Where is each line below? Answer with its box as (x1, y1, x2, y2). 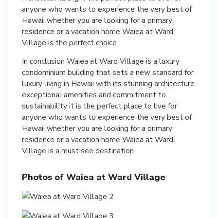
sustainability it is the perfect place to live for (22, 100, 177, 111)
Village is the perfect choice (22, 37, 117, 48)
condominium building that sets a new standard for (22, 67, 194, 77)
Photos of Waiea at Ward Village (22, 171, 165, 183)
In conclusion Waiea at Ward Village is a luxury (22, 55, 180, 66)
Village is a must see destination (22, 145, 134, 156)
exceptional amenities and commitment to (22, 89, 166, 100)
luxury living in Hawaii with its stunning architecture (22, 78, 195, 89)
